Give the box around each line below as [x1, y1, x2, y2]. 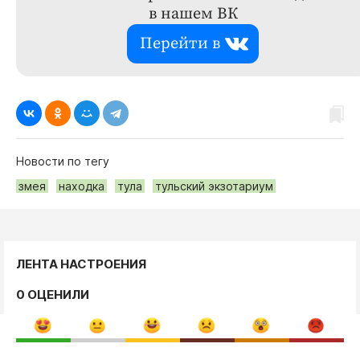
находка [59, 179, 104, 193]
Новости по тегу [16, 154, 109, 168]
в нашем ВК [148, 4, 238, 24]
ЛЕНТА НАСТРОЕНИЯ [16, 256, 146, 272]
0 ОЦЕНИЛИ [16, 287, 89, 302]
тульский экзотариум [155, 179, 273, 193]
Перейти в [140, 34, 220, 54]
